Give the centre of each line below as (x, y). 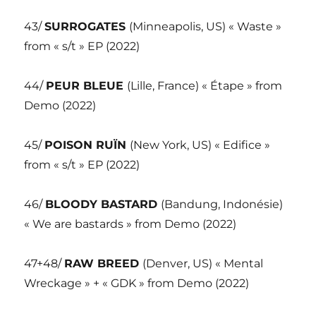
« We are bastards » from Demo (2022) (130, 224)
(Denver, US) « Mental (203, 264)
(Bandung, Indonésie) (222, 205)
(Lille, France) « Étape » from (205, 86)
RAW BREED (104, 264)
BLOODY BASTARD (103, 205)
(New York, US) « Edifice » (200, 145)
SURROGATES (87, 27)
